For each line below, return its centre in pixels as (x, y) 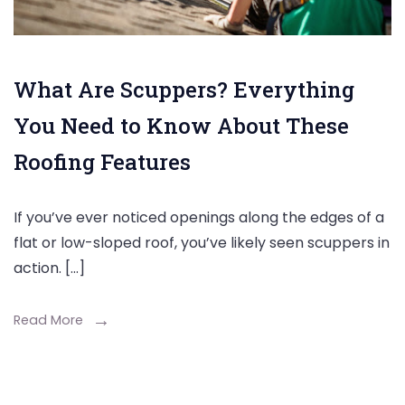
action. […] (49, 268)
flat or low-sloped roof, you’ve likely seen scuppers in (202, 243)
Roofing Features (102, 162)
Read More (48, 320)
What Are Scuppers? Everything (184, 90)
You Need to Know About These (181, 126)
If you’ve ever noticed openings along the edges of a (199, 218)
